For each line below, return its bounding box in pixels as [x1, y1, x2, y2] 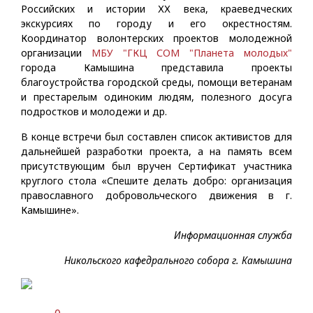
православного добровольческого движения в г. [21, 189, 292, 202]
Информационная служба [174, 228, 292, 242]
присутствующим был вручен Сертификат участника [21, 159, 292, 173]
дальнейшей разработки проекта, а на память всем [21, 145, 292, 158]
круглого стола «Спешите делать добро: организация [21, 174, 292, 187]
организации [21, 46, 92, 59]
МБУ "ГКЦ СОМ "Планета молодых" [91, 46, 293, 59]
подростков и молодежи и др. [21, 105, 167, 118]
